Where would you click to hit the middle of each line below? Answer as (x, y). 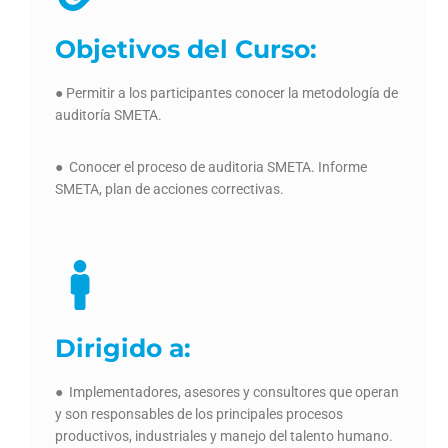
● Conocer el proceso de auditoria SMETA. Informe (211, 167)
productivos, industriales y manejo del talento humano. (224, 436)
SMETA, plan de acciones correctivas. (169, 189)
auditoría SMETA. (108, 115)
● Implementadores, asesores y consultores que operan (227, 392)
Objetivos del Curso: (186, 49)
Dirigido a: (123, 348)
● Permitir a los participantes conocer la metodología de (226, 93)
